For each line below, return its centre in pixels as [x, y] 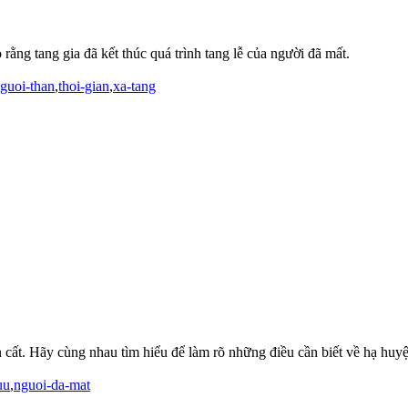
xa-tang [134, 87]
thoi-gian [84, 87]
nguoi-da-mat [52, 385]
